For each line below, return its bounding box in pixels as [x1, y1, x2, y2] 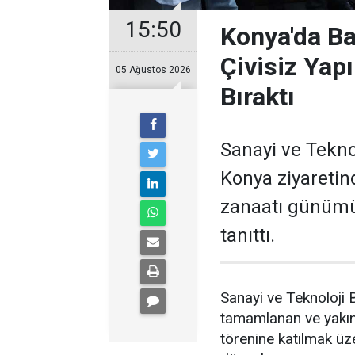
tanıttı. [220, 224, 275, 246]
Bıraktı [220, 82, 295, 112]
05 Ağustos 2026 [115, 64, 191, 75]
